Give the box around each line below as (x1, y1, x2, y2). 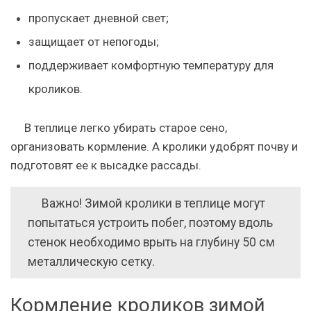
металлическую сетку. (28, 254, 155, 269)
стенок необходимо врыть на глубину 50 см (28, 235, 275, 249)
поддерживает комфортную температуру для (28, 58, 274, 72)
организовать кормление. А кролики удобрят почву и (10, 139, 298, 153)
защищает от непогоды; (28, 35, 159, 49)
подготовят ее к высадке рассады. (10, 158, 201, 172)
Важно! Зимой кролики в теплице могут (42, 196, 265, 210)
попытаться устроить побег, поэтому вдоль (28, 215, 273, 230)
